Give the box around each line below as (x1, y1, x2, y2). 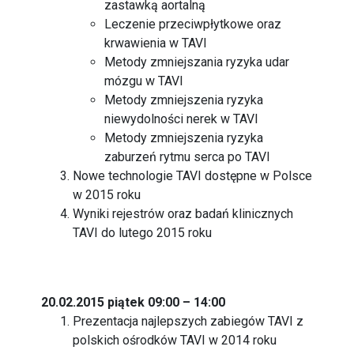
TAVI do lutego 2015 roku (73, 225, 213, 240)
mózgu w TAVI (104, 73, 184, 88)
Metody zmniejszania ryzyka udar (104, 55, 290, 70)
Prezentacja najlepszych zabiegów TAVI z (73, 314, 304, 329)
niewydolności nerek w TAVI (104, 111, 259, 126)
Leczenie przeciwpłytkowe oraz (104, 17, 282, 32)
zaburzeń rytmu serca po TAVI (104, 149, 271, 164)
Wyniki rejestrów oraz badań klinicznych (73, 206, 294, 221)
